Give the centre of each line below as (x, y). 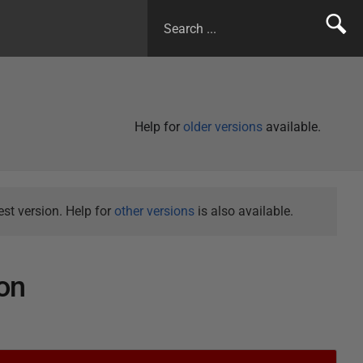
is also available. (243, 211)
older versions (223, 127)
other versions (154, 211)
